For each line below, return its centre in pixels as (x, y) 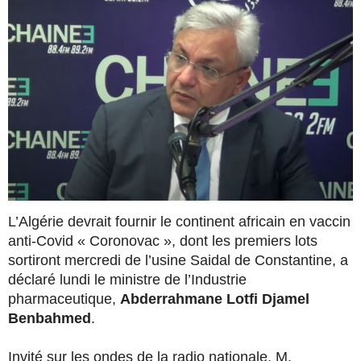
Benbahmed (50, 318)
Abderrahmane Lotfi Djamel (215, 299)
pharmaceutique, (64, 299)
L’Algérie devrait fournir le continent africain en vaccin (179, 221)
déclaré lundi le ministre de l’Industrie (127, 279)
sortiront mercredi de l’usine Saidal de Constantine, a (178, 260)
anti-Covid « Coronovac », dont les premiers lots (163, 241)
